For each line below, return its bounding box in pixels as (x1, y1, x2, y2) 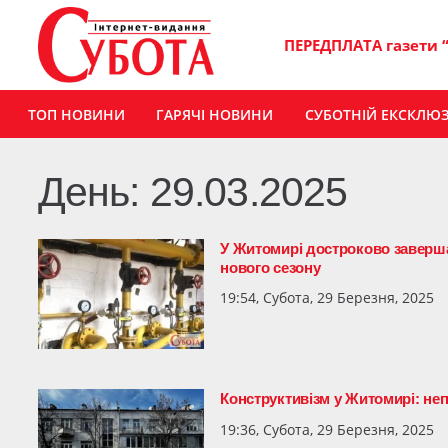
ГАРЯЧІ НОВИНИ (156, 104, 274, 124)
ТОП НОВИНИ (27, 104, 125, 124)
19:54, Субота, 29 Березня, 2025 (220, 288, 435, 307)
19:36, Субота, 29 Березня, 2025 (220, 419, 435, 439)
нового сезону (220, 258, 321, 276)
